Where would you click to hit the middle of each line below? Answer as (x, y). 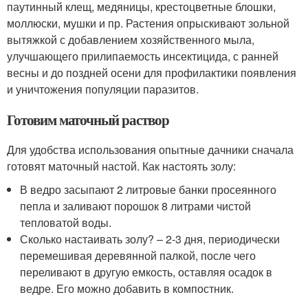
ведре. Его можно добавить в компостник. (127, 289)
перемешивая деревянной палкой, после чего (138, 256)
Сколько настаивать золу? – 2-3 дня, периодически (150, 239)
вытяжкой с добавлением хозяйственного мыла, (131, 40)
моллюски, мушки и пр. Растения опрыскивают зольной (148, 23)
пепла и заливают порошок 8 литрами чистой (136, 206)
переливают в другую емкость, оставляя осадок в (146, 272)
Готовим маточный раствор (88, 120)
